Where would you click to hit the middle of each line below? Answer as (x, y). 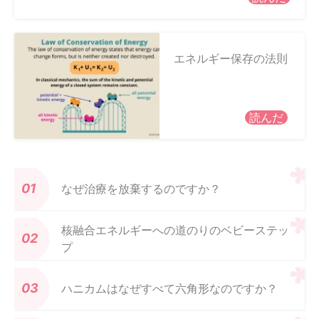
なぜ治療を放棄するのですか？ (141, 188)
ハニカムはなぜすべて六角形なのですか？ (169, 288)
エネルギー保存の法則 (231, 58)
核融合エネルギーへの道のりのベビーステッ (175, 230)
